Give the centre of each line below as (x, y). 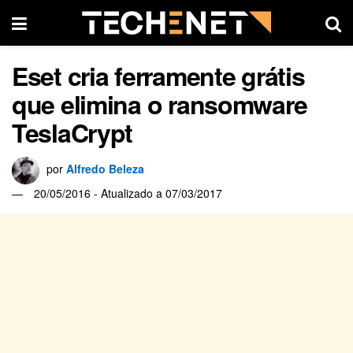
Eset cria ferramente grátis (158, 76)
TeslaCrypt (72, 132)
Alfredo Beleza (105, 168)
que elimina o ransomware (160, 104)
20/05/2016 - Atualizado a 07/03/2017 (128, 193)
